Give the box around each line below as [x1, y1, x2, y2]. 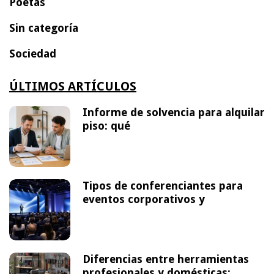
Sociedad [9, 46, 56, 60]
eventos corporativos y [83, 192, 205, 206]
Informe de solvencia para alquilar [83, 105, 265, 119]
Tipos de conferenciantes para [83, 179, 243, 192]
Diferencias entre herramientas [83, 252, 249, 265]
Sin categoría [9, 21, 78, 34]
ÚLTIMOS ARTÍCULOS [9, 78, 136, 94]
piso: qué [83, 119, 130, 132]
